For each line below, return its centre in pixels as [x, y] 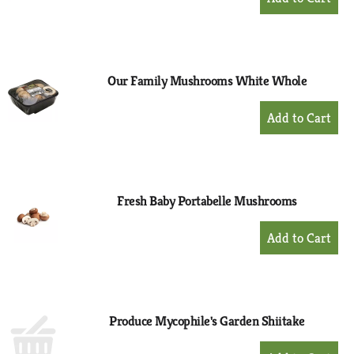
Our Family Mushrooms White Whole [207, 81]
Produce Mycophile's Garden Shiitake [207, 321]
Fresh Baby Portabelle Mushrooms [207, 201]
